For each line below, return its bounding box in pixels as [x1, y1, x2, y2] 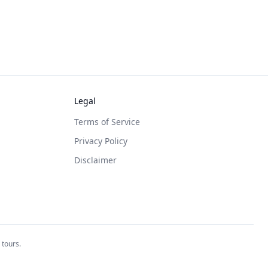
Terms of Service [74, 116, 140, 127]
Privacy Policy [74, 135, 127, 147]
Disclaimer [74, 154, 117, 166]
